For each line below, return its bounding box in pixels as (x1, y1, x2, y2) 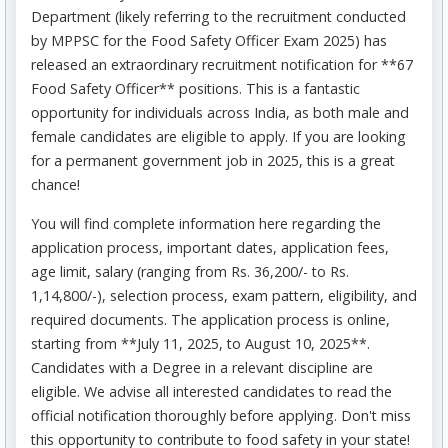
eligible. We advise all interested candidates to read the (31, 382, 392, 402)
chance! (31, 175, 80, 195)
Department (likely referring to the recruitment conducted (31, 7, 406, 27)
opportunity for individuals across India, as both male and (31, 103, 409, 123)
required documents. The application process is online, (31, 310, 390, 330)
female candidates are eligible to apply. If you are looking (31, 127, 406, 147)
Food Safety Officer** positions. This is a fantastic (31, 79, 360, 99)
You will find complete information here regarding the (31, 214, 381, 234)
